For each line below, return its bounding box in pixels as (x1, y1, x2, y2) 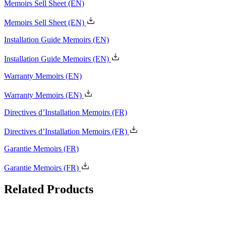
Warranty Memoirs (4, 91, 66, 100)
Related (4, 183, 44, 196)
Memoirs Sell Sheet (4, 18, 68, 27)
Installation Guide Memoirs (4, 54, 93, 64)
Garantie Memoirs (4, 163, 64, 173)
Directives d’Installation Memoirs (4, 127, 112, 136)
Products (44, 183, 93, 196)
